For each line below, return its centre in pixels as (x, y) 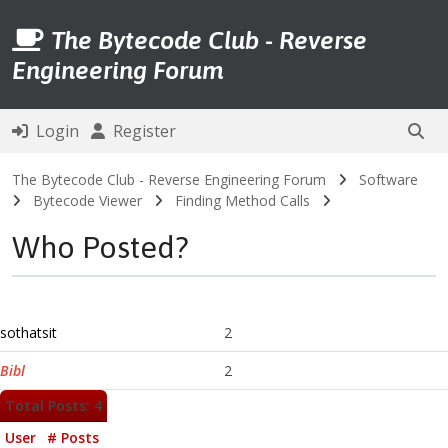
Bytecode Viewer (87, 200)
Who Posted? (100, 247)
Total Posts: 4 (53, 405)
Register (140, 131)
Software (388, 179)
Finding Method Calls (242, 200)
